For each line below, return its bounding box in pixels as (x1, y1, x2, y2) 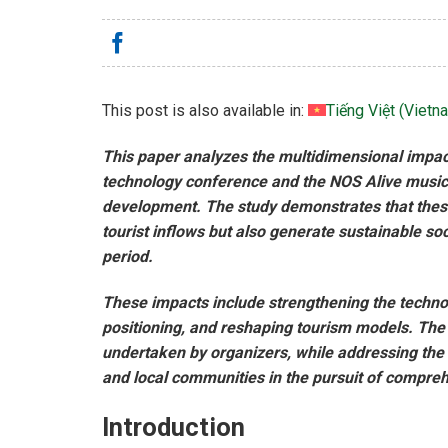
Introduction (102, 411, 245, 442)
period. (102, 247, 153, 267)
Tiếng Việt (326, 101, 395, 121)
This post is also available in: (102, 101, 308, 121)
